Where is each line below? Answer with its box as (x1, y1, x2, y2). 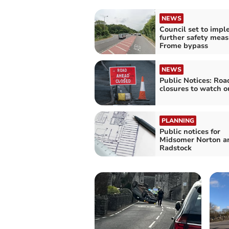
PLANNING (161, 116, 194, 125)
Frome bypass (159, 40, 208, 51)
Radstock (159, 143, 192, 153)
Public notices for (159, 126, 220, 136)
